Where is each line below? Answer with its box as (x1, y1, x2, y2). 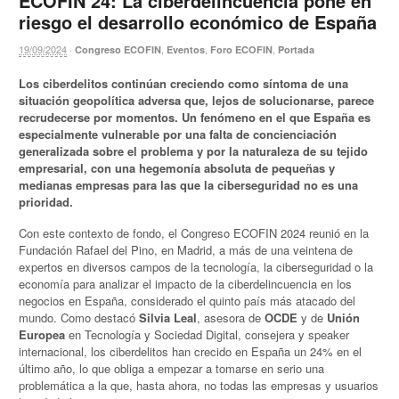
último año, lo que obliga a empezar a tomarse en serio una (19, 359, 325, 377)
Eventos (167, 43, 206, 57)
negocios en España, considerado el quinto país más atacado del (19, 291, 356, 309)
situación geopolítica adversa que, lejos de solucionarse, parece (19, 92, 375, 110)
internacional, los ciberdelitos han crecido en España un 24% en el (19, 342, 362, 360)
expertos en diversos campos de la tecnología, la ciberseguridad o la (19, 257, 374, 275)
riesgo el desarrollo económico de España (19, 9, 378, 36)
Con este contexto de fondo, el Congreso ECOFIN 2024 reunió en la (19, 224, 370, 241)
